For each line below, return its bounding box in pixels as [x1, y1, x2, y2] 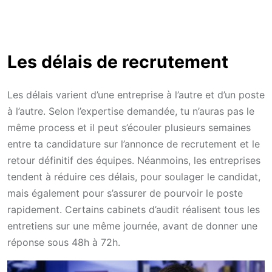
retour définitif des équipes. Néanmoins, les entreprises [7, 154, 260, 166]
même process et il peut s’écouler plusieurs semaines [7, 121, 251, 134]
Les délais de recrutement [7, 51, 228, 73]
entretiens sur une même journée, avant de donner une [7, 219, 257, 232]
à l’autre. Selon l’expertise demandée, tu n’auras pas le [7, 104, 254, 117]
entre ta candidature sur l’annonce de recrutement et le [7, 137, 260, 150]
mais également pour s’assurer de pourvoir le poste [7, 186, 243, 199]
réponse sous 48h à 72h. [7, 236, 120, 248]
